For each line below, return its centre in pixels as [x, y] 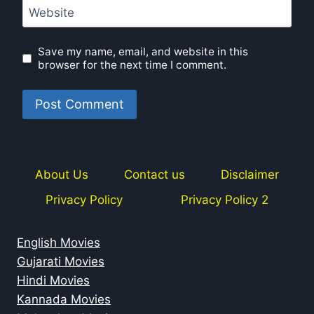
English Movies [59, 243]
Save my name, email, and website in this [143, 52]
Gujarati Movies [61, 262]
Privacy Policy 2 [224, 199]
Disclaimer [250, 175]
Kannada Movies [64, 300]
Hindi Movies [53, 281]
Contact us [154, 175]
